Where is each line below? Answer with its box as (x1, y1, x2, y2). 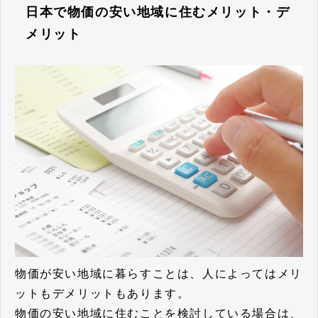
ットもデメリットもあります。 (15, 287, 190, 300)
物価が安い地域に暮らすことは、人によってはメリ (15, 268, 302, 280)
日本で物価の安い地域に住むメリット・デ (26, 4, 290, 19)
